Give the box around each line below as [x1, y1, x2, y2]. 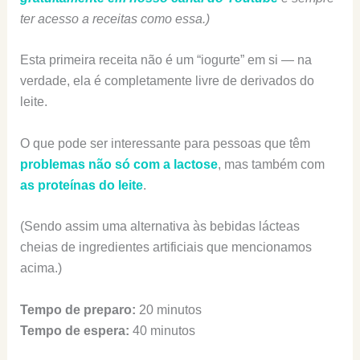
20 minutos [138, 302, 202, 317]
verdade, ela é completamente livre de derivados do [19, 74, 314, 88]
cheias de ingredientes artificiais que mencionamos [19, 240, 312, 255]
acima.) [19, 261, 62, 276]
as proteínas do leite [19, 178, 143, 192]
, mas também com [217, 157, 325, 171]
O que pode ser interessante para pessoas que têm [19, 136, 310, 150]
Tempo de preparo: [19, 302, 139, 317]
